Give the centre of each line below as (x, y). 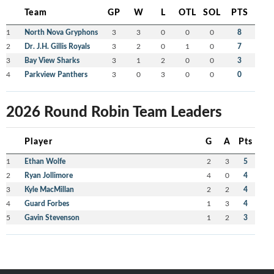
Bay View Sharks (52, 61)
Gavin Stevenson (52, 218)
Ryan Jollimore (48, 176)
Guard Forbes (46, 204)
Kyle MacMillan (49, 190)
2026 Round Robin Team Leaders (114, 111)
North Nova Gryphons (61, 32)
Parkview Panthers (56, 75)
